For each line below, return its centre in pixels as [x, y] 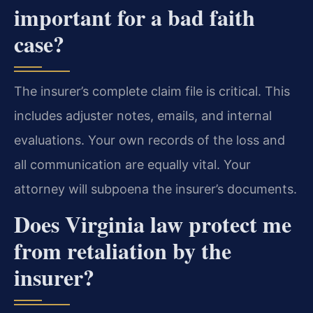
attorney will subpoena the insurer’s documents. [155, 189]
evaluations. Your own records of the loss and [150, 140]
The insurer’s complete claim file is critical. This [152, 91]
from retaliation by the [123, 251]
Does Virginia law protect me [153, 224]
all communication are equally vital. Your [132, 164]
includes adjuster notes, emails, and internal [143, 115]
